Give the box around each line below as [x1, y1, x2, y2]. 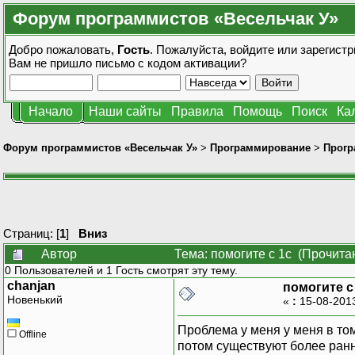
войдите [230, 43, 274, 56]
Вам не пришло [9, 56, 95, 70]
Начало [29, 105, 73, 118]
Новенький [7, 292, 63, 306]
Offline [17, 328, 47, 340]
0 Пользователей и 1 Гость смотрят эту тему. [5, 263, 238, 277]
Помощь [233, 105, 282, 118]
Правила [171, 105, 223, 118]
